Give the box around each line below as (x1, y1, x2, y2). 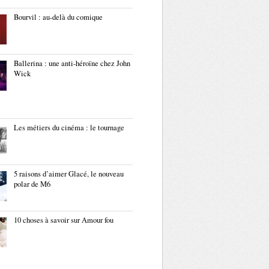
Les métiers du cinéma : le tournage (14, 122, 124, 133)
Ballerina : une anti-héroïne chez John (14, 58, 130, 68)
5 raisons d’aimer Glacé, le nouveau (14, 169, 124, 179)
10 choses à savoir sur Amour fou (14, 215, 113, 225)
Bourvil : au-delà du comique (14, 12, 103, 22)
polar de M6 (14, 179, 50, 189)
